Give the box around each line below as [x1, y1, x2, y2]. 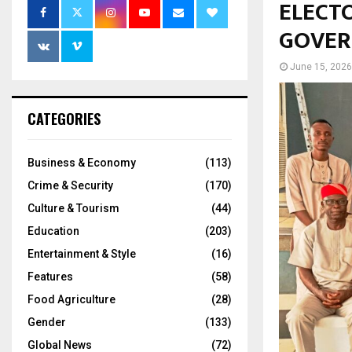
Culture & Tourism [27, 202, 119, 215]
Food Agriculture [27, 293, 115, 306]
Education [27, 225, 79, 238]
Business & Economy [27, 156, 136, 170]
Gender [27, 316, 66, 329]
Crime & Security [27, 179, 113, 192]
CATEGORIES [27, 108, 101, 130]
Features [27, 270, 73, 284]
